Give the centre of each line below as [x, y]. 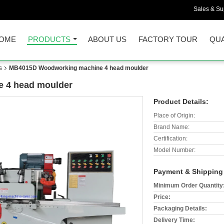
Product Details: [181, 101]
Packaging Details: [180, 208]
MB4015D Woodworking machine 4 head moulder [79, 68]
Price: [162, 197]
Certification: [170, 138]
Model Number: [174, 150]
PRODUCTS [49, 39]
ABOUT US [107, 39]
